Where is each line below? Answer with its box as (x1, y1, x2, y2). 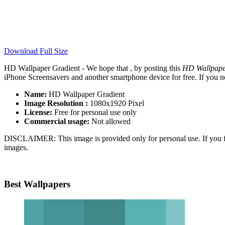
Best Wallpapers (4, 179, 70, 190)
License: (24, 108, 52, 117)
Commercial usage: (24, 117, 89, 126)
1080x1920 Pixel (88, 99, 144, 108)
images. (4, 143, 28, 152)
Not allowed (89, 117, 131, 126)
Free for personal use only (52, 108, 137, 117)
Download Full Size (4, 47, 68, 56)
